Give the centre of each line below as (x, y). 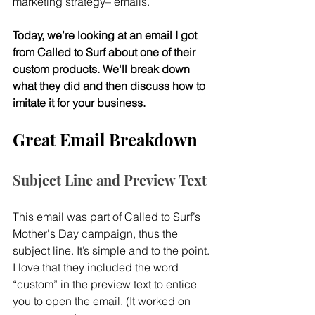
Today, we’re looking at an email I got (106, 36)
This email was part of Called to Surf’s (108, 217)
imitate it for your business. (79, 103)
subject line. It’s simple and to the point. (112, 251)
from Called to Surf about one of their (105, 52)
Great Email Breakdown (105, 140)
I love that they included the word (97, 268)
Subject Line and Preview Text (110, 180)
